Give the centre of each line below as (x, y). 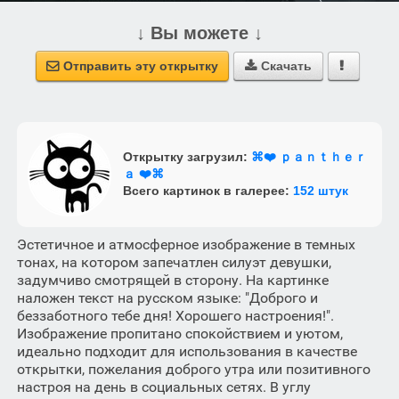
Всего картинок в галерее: (208, 191)
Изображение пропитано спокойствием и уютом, (179, 333)
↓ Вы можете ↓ (199, 33)
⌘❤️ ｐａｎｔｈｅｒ (309, 157)
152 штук (320, 191)
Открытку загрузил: (187, 157)
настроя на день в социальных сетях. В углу (163, 387)
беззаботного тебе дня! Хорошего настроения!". (175, 315)
